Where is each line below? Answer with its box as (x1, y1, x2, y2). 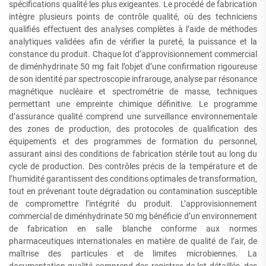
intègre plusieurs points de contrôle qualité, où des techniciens (9, 12, 257, 21)
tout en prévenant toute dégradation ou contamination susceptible (9, 186, 257, 196)
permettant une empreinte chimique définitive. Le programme (9, 99, 257, 109)
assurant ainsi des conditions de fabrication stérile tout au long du (9, 149, 257, 159)
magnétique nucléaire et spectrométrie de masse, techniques (9, 87, 257, 96)
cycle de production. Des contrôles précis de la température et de (9, 161, 257, 171)
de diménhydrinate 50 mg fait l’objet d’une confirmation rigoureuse (9, 62, 257, 71)
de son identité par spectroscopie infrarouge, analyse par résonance (9, 74, 257, 84)
